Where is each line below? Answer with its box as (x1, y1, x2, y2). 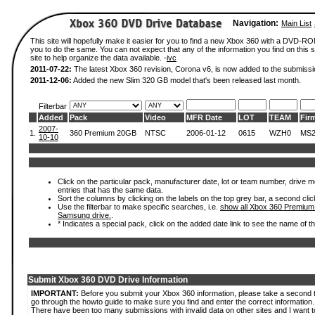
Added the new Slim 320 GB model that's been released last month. (72, 76, 301, 84)
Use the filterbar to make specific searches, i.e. (58, 202, 220, 211)
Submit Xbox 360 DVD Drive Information (28, 275, 188, 285)
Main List (281, 19, 311, 27)
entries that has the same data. (58, 186, 163, 194)
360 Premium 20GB (70, 129, 136, 137)
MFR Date (186, 113, 222, 122)
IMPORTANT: (31, 289, 79, 297)
